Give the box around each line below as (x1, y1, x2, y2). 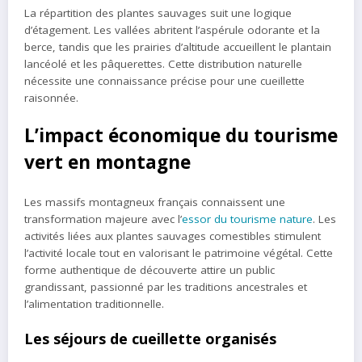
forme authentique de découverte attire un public (24, 262, 275, 277)
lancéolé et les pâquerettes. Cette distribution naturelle (24, 57, 302, 72)
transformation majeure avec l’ (24, 211, 182, 226)
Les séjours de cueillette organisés (24, 329, 276, 349)
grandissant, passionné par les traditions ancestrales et (24, 279, 307, 294)
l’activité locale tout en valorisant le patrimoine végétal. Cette (24, 245, 333, 260)
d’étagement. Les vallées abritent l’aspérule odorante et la (24, 23, 320, 38)
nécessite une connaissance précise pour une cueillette (24, 74, 305, 89)
